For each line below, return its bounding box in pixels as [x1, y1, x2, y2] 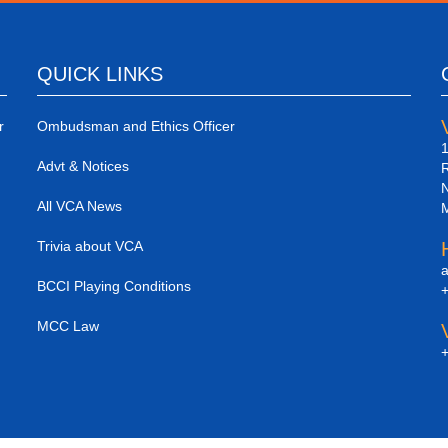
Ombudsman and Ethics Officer [37, 118, 236, 134]
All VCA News [37, 198, 123, 214]
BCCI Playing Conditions [37, 278, 192, 294]
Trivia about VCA [37, 238, 144, 254]
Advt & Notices [37, 158, 130, 174]
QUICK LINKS [37, 63, 164, 85]
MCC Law [37, 318, 100, 334]
